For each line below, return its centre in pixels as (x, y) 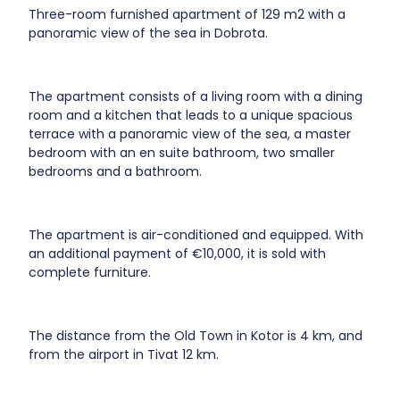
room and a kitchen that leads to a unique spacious (191, 116)
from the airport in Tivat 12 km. (124, 354)
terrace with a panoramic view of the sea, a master (190, 134)
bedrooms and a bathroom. (116, 172)
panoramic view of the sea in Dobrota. (149, 33)
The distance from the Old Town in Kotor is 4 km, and (196, 335)
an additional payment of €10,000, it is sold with (178, 254)
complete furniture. (90, 273)
